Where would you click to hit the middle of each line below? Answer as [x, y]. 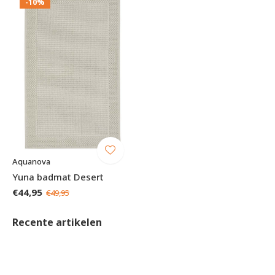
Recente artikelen [57, 222]
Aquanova [31, 161]
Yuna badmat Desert [58, 176]
